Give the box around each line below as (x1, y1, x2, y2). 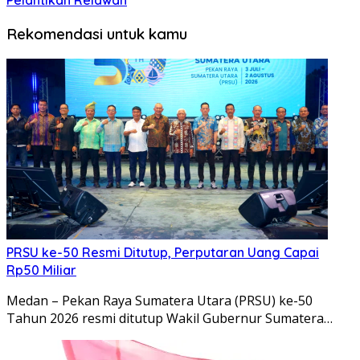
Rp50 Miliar (6, 261, 76, 278)
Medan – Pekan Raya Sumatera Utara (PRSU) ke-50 (6, 291, 313, 309)
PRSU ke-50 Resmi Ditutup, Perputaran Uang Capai (6, 243, 319, 260)
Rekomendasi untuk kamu (6, 24, 187, 44)
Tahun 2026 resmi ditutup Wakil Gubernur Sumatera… (6, 309, 333, 327)
